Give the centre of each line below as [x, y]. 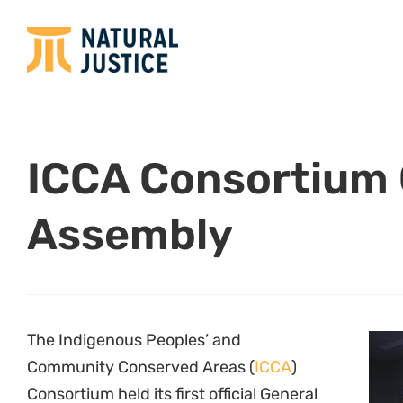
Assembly [130, 234]
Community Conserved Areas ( [141, 367]
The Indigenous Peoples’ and [134, 340]
